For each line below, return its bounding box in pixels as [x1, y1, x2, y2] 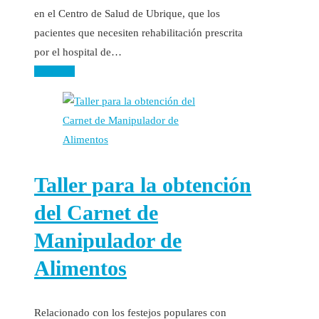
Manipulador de [34, 228, 182, 252]
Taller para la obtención [34, 172, 251, 197]
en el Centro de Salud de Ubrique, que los [34, 7, 220, 19]
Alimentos [34, 256, 127, 280]
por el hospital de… [34, 46, 122, 58]
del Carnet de [34, 200, 158, 224]
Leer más [34, 65, 75, 77]
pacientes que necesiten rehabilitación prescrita [34, 26, 243, 38]
